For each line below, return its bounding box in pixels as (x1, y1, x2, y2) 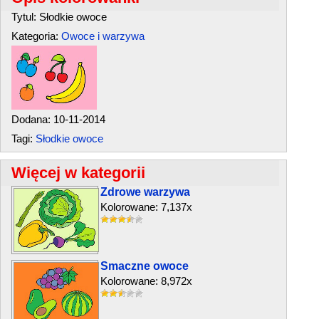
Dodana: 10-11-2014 (11, 113, 105, 125)
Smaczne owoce (100, 260, 189, 272)
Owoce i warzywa (61, 30, 145, 42)
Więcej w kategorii (11, 164, 145, 182)
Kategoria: (11, 30, 61, 42)
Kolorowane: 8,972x (100, 275, 192, 287)
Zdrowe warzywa (100, 186, 190, 198)
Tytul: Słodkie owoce (11, 11, 107, 23)
